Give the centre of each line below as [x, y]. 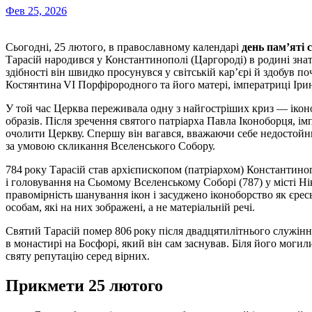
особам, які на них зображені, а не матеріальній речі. [130, 208]
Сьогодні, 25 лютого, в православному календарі [127, 47]
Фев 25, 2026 [36, 11]
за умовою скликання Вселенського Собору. [110, 146]
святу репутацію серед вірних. [78, 256]
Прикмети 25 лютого [84, 285]
